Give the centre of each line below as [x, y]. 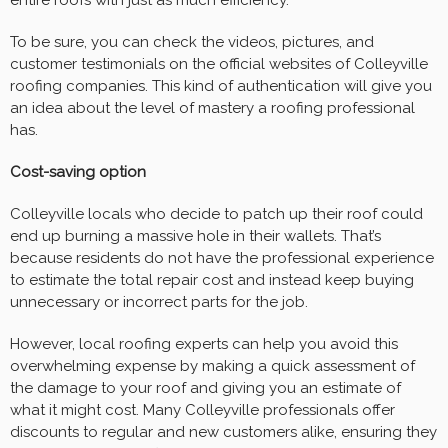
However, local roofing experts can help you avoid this [204, 344]
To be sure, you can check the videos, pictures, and [192, 42]
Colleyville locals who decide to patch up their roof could [216, 214]
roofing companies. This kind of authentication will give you [221, 86]
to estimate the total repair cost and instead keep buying [212, 280]
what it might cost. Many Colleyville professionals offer [202, 410]
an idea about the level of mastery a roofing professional [212, 108]
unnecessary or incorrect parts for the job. [159, 302]
